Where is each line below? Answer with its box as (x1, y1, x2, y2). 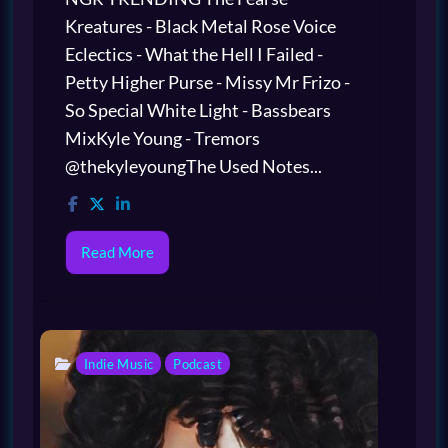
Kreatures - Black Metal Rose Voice (65, 14, 336, 37)
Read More (81, 242, 154, 261)
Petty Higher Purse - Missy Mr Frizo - (65, 70, 350, 93)
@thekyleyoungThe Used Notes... (65, 154, 322, 177)
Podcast (173, 355, 223, 372)
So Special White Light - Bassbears (65, 98, 331, 121)
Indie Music (84, 355, 154, 372)
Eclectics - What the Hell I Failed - (65, 42, 323, 65)
